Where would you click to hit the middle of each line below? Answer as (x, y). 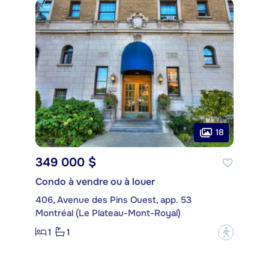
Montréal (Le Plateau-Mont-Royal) (108, 213)
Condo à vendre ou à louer (95, 181)
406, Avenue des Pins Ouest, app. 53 (113, 200)
